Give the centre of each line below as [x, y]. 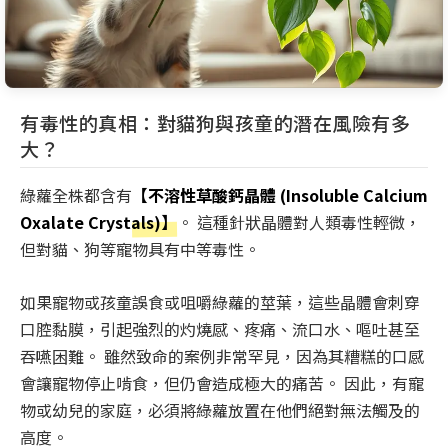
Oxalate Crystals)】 [98, 222]
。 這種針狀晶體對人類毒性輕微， [299, 222]
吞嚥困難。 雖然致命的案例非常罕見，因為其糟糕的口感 [222, 356]
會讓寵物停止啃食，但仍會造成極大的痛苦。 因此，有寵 [222, 383]
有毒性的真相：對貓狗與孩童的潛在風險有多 [215, 123]
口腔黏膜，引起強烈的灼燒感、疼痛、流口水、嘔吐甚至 [220, 329]
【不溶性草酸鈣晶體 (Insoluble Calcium [280, 195]
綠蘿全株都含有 [76, 195]
